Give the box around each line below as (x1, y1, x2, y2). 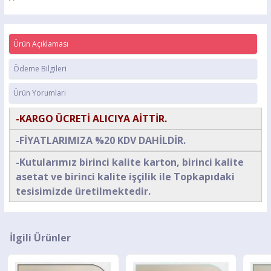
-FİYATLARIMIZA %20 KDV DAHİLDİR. (16, 133, 186, 147)
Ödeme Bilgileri (13, 63, 67, 74)
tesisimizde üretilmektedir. (16, 184, 151, 198)
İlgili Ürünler (9, 230, 71, 244)
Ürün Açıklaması (13, 39, 68, 49)
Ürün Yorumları (13, 88, 66, 98)
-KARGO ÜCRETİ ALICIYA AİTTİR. (16, 111, 167, 125)
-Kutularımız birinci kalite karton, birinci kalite (16, 155, 244, 169)
